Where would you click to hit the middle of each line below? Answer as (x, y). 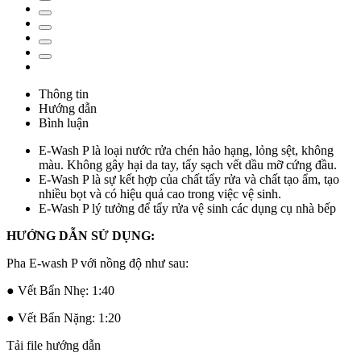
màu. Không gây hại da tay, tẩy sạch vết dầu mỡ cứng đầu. (188, 165)
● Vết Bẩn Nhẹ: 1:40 (60, 291)
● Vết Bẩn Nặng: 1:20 (64, 318)
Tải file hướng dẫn (54, 346)
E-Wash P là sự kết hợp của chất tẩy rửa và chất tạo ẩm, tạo (189, 180)
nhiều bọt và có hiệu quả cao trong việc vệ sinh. (160, 194)
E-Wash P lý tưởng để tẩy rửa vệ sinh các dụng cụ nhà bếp (187, 209)
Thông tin (64, 94)
